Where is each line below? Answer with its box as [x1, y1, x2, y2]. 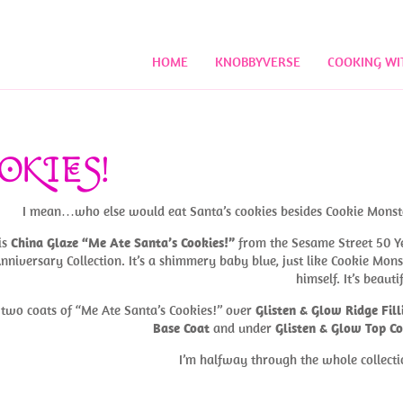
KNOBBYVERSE [214, 53, 300, 70]
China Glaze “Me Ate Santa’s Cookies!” [10, 234, 235, 251]
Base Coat [152, 319, 210, 336]
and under [209, 319, 275, 336]
